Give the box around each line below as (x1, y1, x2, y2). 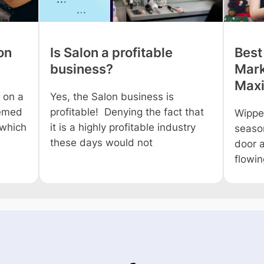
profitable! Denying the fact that (50, 106, 204, 118)
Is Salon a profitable (50, 45, 173, 61)
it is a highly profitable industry (50, 121, 196, 134)
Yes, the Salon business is (50, 91, 174, 103)
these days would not (50, 137, 153, 149)
